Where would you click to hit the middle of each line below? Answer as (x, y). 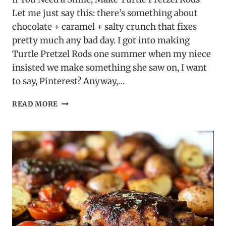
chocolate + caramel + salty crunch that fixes (104, 27)
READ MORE (35, 104)
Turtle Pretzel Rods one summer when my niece (111, 54)
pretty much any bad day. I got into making (101, 41)
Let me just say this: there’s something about (105, 13)
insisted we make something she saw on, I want (109, 68)
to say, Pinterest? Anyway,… (68, 81)
